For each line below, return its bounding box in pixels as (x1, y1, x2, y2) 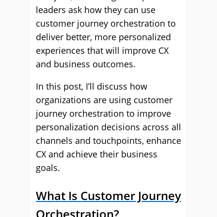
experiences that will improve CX (36, 45, 169, 56)
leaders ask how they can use (36, 4, 155, 15)
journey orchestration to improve (36, 108, 171, 119)
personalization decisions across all (36, 121, 181, 133)
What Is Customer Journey (36, 187, 181, 203)
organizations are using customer (36, 94, 172, 106)
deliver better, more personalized (36, 31, 171, 43)
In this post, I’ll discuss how (36, 80, 147, 92)
